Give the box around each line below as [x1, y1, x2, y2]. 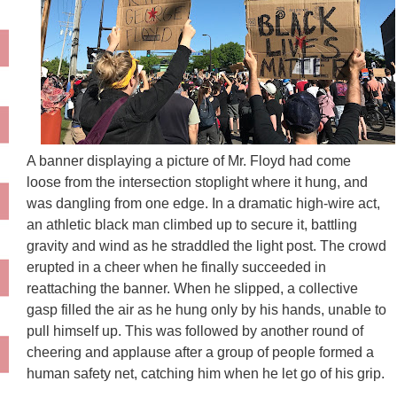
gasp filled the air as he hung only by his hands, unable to [27, 302, 386, 318]
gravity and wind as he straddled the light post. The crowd [27, 238, 386, 254]
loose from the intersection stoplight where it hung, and [27, 175, 368, 191]
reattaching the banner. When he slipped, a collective [27, 281, 358, 297]
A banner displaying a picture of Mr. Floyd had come [27, 153, 351, 169]
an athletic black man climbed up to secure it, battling [27, 217, 357, 233]
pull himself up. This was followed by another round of [27, 323, 363, 339]
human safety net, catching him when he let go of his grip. [27, 366, 385, 382]
